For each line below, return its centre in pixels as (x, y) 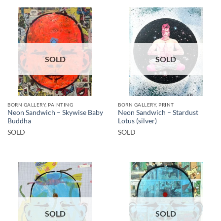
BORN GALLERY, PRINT (146, 104)
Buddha (19, 121)
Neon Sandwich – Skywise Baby (55, 113)
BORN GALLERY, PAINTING (40, 104)
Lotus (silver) (137, 121)
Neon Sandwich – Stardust (158, 113)
